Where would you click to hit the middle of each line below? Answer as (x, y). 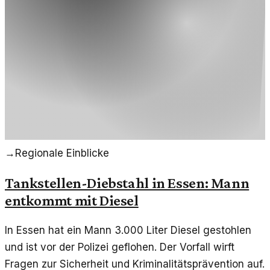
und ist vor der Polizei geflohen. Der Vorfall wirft (120, 247)
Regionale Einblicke (62, 153)
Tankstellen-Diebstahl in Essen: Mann (127, 183)
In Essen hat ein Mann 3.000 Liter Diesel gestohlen (128, 231)
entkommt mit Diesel (72, 200)
